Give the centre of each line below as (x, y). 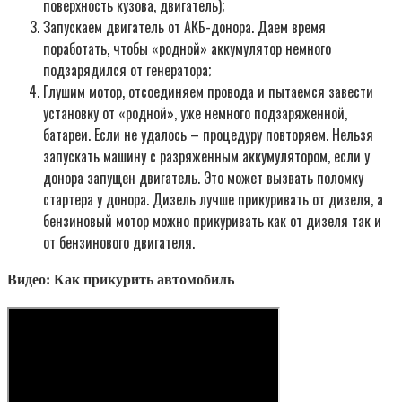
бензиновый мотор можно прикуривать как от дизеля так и (212, 220)
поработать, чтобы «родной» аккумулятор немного (187, 48)
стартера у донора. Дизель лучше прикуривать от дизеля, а (213, 199)
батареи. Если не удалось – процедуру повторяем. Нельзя (208, 134)
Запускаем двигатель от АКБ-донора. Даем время (184, 26)
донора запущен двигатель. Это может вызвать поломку (203, 177)
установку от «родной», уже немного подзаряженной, (195, 113)
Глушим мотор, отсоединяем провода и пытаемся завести (208, 91)
